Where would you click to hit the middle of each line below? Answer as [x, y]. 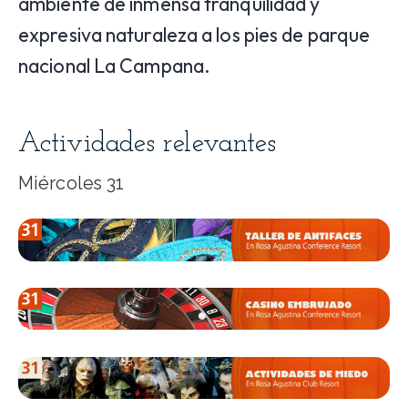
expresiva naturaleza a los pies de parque [194, 35]
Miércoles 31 [71, 184]
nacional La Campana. [115, 66]
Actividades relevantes [148, 145]
